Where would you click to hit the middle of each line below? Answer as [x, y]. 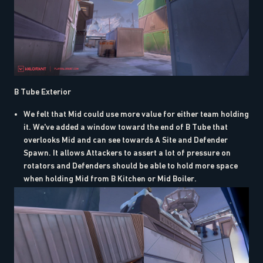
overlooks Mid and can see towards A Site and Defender [126, 140]
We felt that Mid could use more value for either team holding [136, 114]
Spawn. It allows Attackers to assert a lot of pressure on [127, 153]
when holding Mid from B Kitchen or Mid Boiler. [110, 179]
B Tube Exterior [43, 92]
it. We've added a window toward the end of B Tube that [126, 127]
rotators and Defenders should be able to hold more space [131, 166]
